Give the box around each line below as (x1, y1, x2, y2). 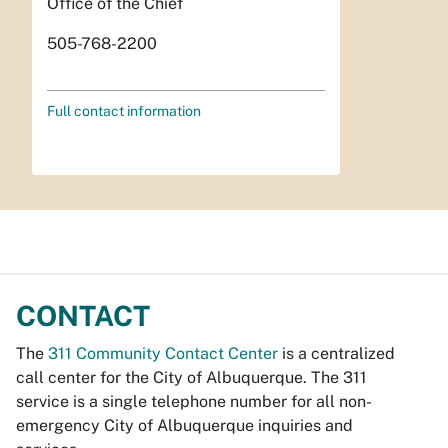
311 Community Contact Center (48, 343, 278, 363)
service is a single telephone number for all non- (16, 391, 372, 411)
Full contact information (47, 102, 201, 119)
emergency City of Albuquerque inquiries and (16, 415, 353, 435)
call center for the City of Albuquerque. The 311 (16, 367, 367, 387)
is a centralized (278, 343, 395, 363)
